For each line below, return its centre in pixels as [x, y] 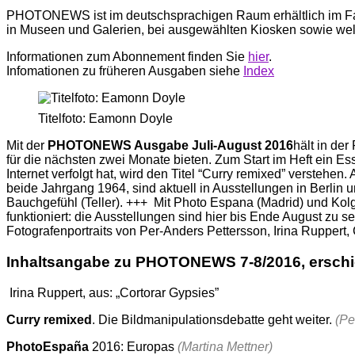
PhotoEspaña [48, 346]
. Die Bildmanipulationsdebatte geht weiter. [214, 319]
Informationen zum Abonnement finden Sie [127, 57]
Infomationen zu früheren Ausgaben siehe [125, 71]
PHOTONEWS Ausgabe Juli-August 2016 [170, 146]
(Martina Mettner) [225, 346]
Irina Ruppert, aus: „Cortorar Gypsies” [113, 292]
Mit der [27, 146]
